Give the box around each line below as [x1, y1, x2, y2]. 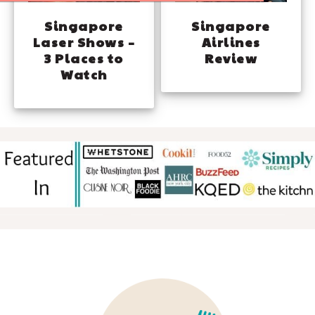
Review [205, 49, 258, 67]
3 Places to [44, 49, 124, 67]
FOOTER [15, 265, 116, 295]
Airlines [201, 33, 261, 51]
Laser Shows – [32, 33, 136, 51]
